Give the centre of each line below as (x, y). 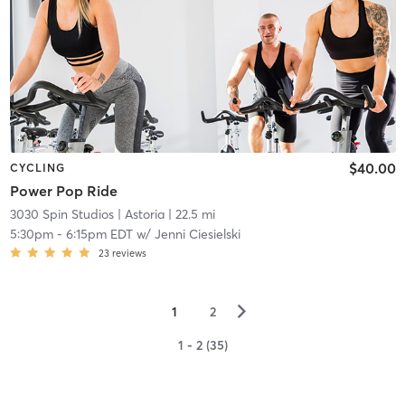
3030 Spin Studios (61, 215)
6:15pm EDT (99, 235)
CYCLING (37, 167)
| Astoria (139, 215)
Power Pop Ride (63, 191)
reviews (129, 254)
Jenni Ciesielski (197, 235)
